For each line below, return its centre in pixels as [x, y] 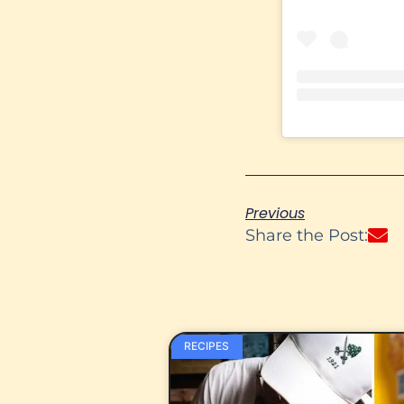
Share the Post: [307, 236]
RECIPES [207, 346]
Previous [275, 214]
